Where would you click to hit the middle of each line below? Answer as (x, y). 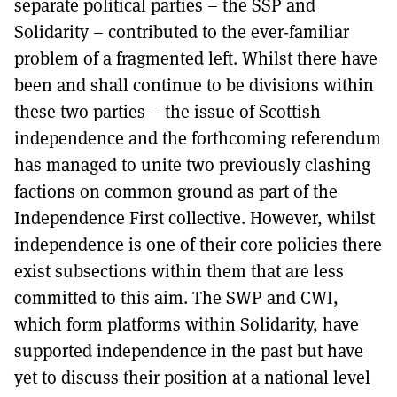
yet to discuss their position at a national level (192, 377)
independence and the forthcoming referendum (198, 138)
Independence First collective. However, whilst (195, 218)
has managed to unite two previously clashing (192, 164)
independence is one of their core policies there (198, 244)
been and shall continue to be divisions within (194, 85)
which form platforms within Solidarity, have (187, 324)
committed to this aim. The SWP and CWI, (176, 297)
